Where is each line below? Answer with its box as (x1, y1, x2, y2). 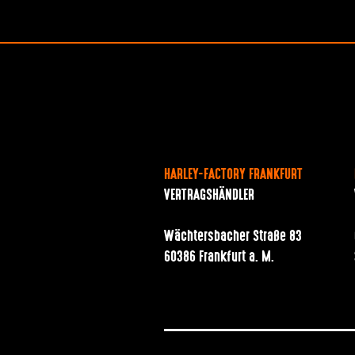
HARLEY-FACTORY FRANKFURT (164, 163, 303, 188)
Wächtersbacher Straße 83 (164, 224, 302, 249)
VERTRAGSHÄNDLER (164, 184, 254, 208)
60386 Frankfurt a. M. (164, 245, 274, 269)
